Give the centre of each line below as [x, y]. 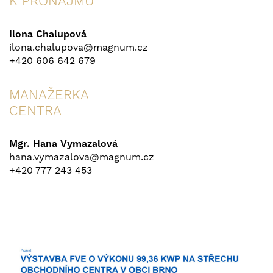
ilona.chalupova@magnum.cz [79, 47]
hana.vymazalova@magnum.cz [82, 157]
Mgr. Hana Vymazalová [63, 143]
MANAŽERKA [49, 94]
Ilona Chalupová [48, 34]
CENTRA [35, 110]
